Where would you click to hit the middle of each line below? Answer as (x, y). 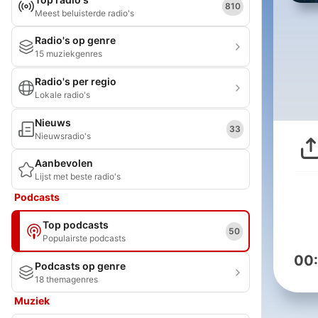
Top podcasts (76, 225)
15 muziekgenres (68, 54)
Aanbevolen (64, 163)
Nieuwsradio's (63, 136)
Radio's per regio (76, 81)
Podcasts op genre (80, 266)
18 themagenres (66, 279)
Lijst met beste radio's (78, 176)
